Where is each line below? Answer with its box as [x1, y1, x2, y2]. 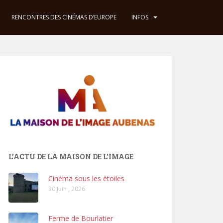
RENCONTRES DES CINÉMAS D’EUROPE [11, 13, 116, 21]
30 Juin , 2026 [48, 184, 85, 193]
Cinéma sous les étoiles [48, 173, 124, 183]
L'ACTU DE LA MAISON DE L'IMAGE [8, 151, 133, 161]
